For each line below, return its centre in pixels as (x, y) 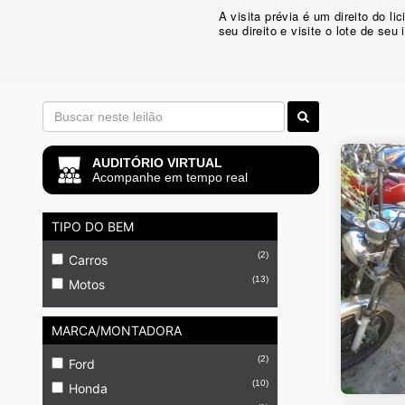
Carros (88, 260)
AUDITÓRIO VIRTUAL (157, 163)
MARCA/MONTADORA (117, 330)
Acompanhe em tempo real (170, 177)
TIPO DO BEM (93, 226)
